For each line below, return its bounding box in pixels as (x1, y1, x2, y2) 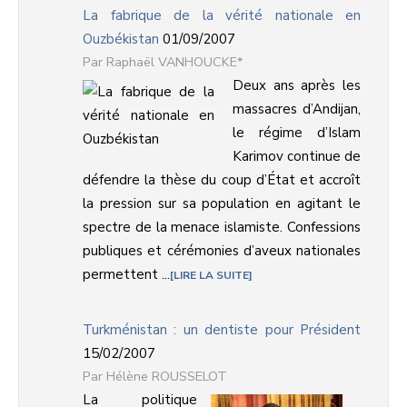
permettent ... (83, 265, 170, 283)
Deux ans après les (233, 76, 361, 94)
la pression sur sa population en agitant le (83, 194, 361, 213)
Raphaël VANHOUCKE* (106, 53, 243, 71)
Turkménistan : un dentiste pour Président (83, 321, 361, 339)
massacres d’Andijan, (233, 100, 361, 118)
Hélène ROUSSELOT (106, 367, 227, 385)
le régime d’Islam (233, 124, 361, 142)
